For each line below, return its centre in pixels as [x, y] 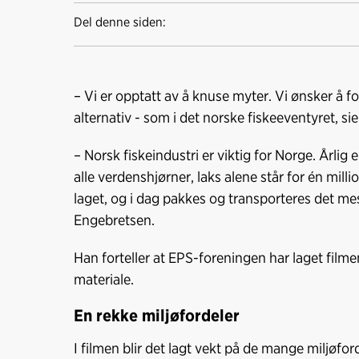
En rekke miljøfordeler [157, 315]
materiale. [104, 278]
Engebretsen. [114, 219]
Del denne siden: [120, 22]
